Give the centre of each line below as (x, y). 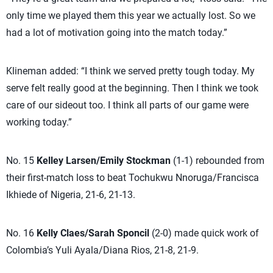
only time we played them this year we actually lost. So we (131, 16)
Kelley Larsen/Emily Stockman (102, 161)
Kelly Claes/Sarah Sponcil (93, 233)
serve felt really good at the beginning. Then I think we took (132, 88)
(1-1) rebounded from (218, 161)
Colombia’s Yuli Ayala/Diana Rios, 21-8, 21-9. (102, 250)
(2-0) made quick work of (205, 233)
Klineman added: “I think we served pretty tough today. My (130, 71)
